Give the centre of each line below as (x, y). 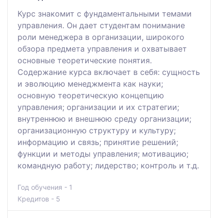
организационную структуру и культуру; (97, 130)
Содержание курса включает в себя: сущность (109, 72)
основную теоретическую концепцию (91, 95)
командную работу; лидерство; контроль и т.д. (108, 165)
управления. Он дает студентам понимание (101, 25)
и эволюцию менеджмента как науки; (90, 83)
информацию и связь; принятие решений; (98, 142)
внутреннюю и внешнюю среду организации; (104, 118)
